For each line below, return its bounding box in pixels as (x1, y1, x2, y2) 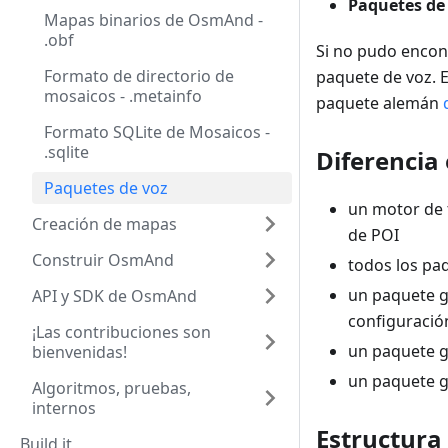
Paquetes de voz (44, 177, 168, 199)
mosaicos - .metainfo (44, 85, 202, 107)
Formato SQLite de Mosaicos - (44, 121, 270, 143)
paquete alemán (316, 91, 443, 114)
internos (32, 397, 96, 419)
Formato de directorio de (44, 65, 234, 87)
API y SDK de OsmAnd (32, 285, 197, 307)
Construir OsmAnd (32, 249, 174, 271)
